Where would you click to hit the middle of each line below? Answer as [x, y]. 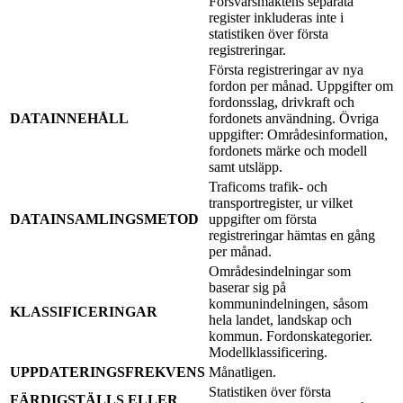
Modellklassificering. [268, 352]
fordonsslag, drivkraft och [282, 102]
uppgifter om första [263, 219]
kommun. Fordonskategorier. [291, 336]
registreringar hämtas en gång [292, 235]
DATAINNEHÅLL [69, 118]
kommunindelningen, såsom [288, 303]
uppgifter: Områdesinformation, [298, 134]
